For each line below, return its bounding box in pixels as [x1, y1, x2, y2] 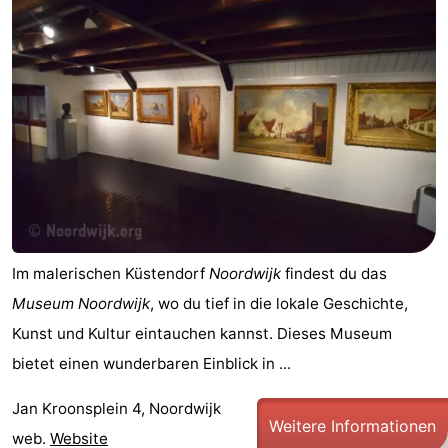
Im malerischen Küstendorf [12, 263, 209, 283]
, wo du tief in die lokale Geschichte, [150, 293, 408, 313]
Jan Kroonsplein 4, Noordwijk [12, 399, 221, 419]
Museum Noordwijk [12, 293, 150, 313]
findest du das [281, 263, 387, 283]
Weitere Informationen [269, 416, 436, 437]
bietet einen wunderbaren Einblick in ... [12, 353, 291, 373]
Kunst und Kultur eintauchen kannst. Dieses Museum [12, 323, 392, 343]
